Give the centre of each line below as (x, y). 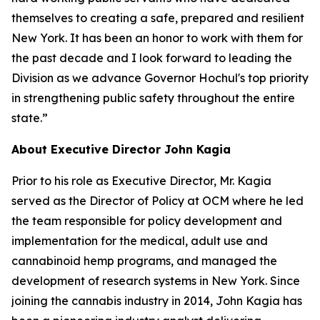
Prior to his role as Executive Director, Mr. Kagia (141, 181)
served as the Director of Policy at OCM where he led (157, 201)
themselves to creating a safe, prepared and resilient (158, 18)
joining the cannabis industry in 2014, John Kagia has (157, 301)
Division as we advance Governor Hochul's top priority (160, 78)
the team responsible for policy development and (147, 221)
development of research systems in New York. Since (156, 281)
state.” (30, 118)
